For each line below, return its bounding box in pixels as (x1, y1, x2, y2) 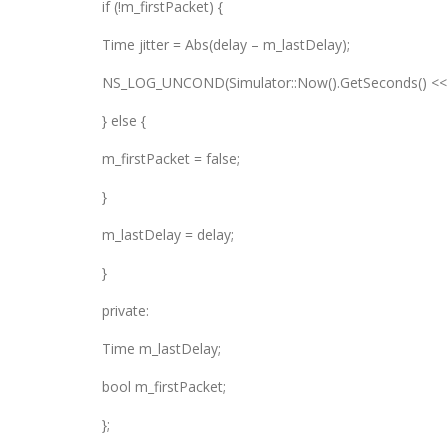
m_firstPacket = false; (102, 149, 240, 168)
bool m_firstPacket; (102, 377, 226, 396)
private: (102, 301, 149, 320)
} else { (102, 111, 146, 130)
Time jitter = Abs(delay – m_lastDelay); (102, 35, 350, 54)
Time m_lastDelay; (102, 339, 221, 358)
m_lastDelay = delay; (102, 225, 234, 244)
